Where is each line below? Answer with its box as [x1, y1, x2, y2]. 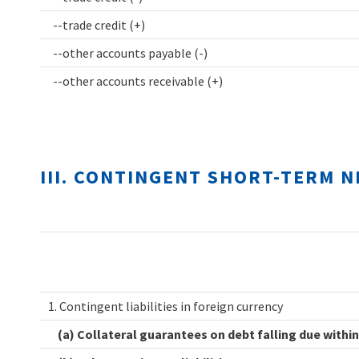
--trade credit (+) [48, 17, 145, 33]
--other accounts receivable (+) [48, 73, 223, 89]
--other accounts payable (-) [48, 45, 208, 61]
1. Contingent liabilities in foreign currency [48, 298, 283, 314]
